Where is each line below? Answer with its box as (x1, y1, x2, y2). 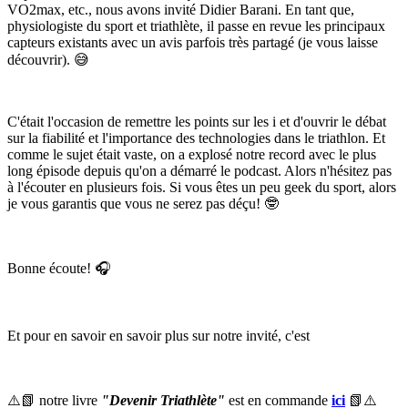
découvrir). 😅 (7, 51, 89, 67)
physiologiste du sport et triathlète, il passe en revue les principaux (7, 17, 385, 34)
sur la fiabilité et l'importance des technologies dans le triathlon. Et (7, 129, 385, 146)
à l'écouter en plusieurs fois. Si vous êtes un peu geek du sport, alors (7, 178, 396, 195)
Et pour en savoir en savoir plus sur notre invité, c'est (7, 327, 310, 343)
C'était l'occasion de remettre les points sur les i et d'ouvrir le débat (7, 113, 386, 129)
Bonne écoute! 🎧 (7, 260, 111, 276)
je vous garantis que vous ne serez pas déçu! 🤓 (7, 195, 279, 211)
